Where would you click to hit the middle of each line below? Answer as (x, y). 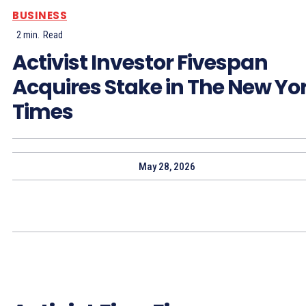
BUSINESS (40, 15)
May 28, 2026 (167, 166)
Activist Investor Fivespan (140, 62)
